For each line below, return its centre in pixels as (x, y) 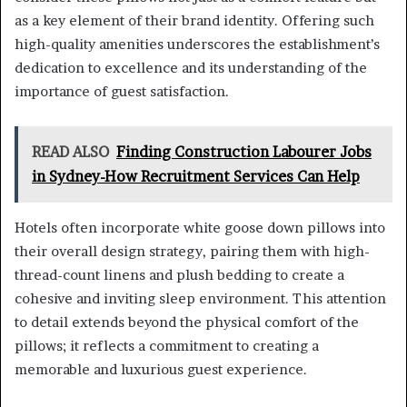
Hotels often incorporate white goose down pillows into (200, 228)
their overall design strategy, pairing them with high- (192, 252)
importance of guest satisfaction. (122, 92)
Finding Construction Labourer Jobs (244, 152)
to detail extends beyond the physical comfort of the (187, 323)
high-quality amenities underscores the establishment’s (197, 45)
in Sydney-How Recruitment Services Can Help (196, 177)
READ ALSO (70, 152)
